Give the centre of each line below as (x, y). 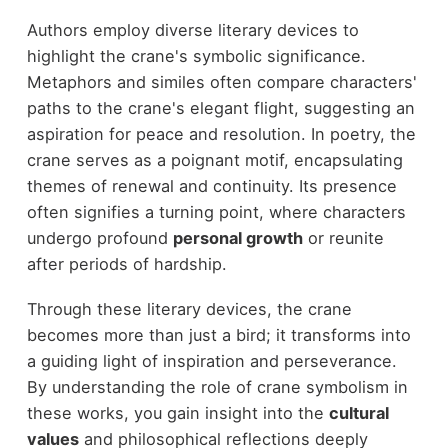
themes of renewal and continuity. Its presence (211, 186)
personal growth (237, 238)
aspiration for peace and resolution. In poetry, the (221, 134)
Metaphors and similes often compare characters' (221, 82)
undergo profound (99, 238)
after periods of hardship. (126, 264)
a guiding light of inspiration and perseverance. (211, 360)
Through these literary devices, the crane (189, 308)
